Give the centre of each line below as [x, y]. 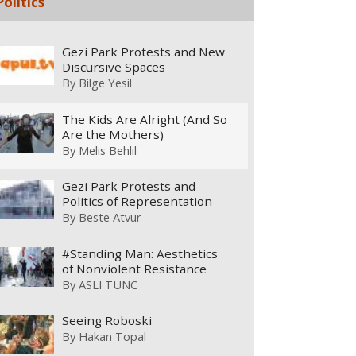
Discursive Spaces [114, 67]
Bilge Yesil [106, 83]
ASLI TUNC [108, 284]
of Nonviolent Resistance [135, 268]
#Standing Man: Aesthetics [140, 253]
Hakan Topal [113, 337]
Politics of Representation [137, 201]
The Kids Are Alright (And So [145, 119]
